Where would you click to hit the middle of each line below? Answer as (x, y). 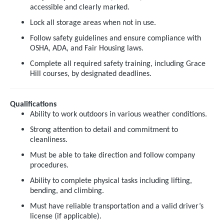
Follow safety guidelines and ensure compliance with (115, 38)
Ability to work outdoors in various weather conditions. (118, 114)
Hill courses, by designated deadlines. (91, 74)
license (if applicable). (66, 216)
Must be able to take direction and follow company (112, 155)
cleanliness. (49, 140)
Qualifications (33, 104)
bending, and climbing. (67, 191)
